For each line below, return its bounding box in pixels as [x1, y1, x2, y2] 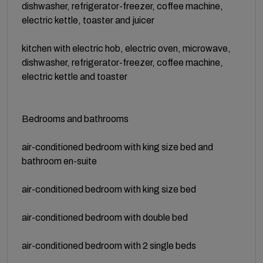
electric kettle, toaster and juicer [22, 15, 154, 25]
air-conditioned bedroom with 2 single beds [22, 240, 196, 251]
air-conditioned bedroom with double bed [22, 212, 188, 222]
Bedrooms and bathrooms [22, 113, 129, 124]
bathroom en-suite [22, 156, 97, 166]
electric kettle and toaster [22, 71, 127, 82]
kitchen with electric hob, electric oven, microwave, [22, 43, 231, 53]
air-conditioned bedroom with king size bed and [22, 141, 213, 152]
